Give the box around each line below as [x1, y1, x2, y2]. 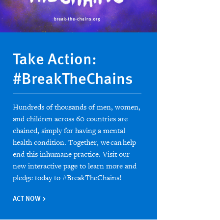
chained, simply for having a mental [12, 126, 125, 136]
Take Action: [12, 47, 97, 70]
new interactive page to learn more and [12, 162, 137, 171]
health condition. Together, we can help [12, 138, 136, 148]
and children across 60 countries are [12, 114, 128, 124]
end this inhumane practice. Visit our [12, 150, 130, 160]
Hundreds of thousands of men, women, [12, 103, 140, 112]
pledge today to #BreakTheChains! [12, 173, 122, 183]
